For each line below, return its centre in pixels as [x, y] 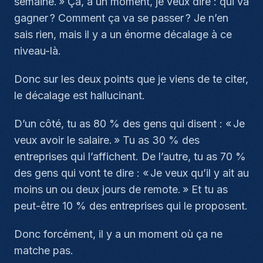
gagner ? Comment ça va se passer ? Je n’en [121, 18]
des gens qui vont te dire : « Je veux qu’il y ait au [131, 173]
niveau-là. [38, 51]
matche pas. [44, 250]
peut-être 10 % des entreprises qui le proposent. [131, 206]
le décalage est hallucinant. [80, 95]
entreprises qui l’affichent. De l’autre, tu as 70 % [130, 156]
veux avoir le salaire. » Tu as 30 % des [107, 140]
